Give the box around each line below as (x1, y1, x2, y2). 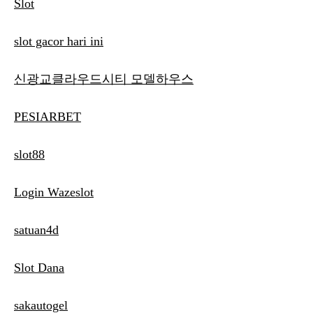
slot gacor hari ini (14, 34, 103, 49)
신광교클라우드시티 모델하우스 (14, 72, 194, 87)
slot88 (14, 147, 45, 162)
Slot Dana (14, 261, 64, 275)
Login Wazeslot (14, 185, 94, 200)
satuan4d (14, 223, 59, 238)
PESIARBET (14, 110, 81, 124)
